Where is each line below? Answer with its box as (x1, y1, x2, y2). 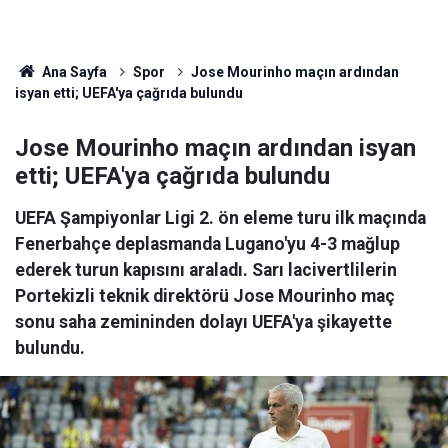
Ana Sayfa (38, 64, 107, 80)
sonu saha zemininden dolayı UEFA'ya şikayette (15, 312, 392, 332)
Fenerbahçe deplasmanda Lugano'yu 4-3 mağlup (15, 234, 400, 254)
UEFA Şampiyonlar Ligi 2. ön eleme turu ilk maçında (15, 208, 426, 228)
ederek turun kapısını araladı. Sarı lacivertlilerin (15, 260, 397, 280)
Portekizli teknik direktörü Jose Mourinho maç (15, 286, 395, 306)
